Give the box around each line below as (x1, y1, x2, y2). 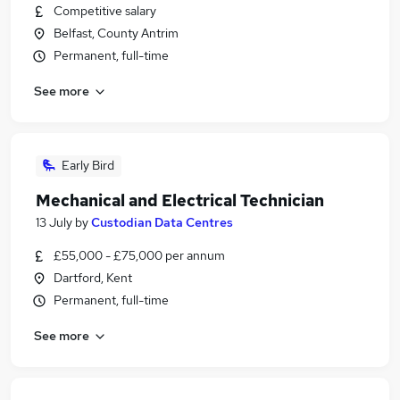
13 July (36, 214, 72, 230)
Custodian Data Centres (91, 214, 233, 230)
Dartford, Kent (54, 270, 132, 286)
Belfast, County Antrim (54, 25, 179, 41)
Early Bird (62, 157, 114, 173)
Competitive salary (54, 3, 156, 19)
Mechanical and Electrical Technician (36, 190, 324, 211)
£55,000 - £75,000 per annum (54, 247, 225, 263)
